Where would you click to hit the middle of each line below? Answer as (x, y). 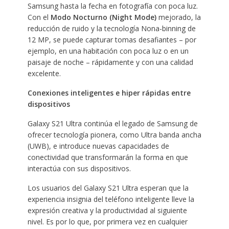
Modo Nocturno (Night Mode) (103, 17)
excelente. (44, 73)
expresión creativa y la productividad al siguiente (107, 210)
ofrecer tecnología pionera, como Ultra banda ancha (114, 134)
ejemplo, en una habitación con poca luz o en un (108, 51)
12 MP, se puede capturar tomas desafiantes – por (112, 39)
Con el (39, 17)
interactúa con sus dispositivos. (79, 168)
